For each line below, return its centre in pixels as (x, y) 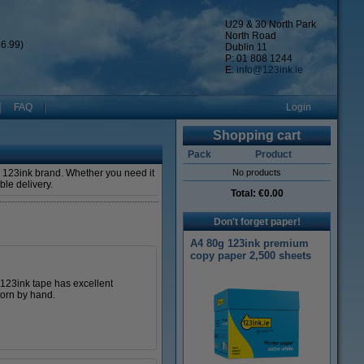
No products (257, 172)
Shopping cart (257, 135)
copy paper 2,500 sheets (251, 256)
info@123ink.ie (270, 70)
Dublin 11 (246, 47)
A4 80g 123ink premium (249, 243)
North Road (251, 36)
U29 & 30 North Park (271, 24)
